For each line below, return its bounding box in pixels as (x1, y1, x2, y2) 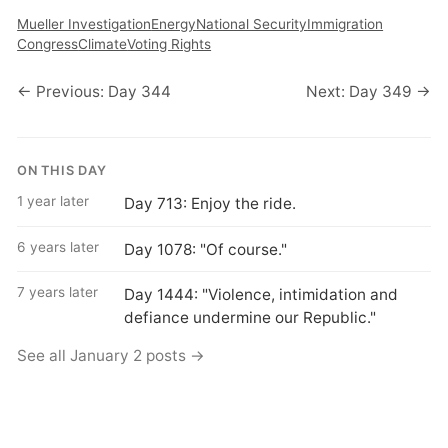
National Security (196, 16, 308, 32)
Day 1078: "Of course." (123, 239, 287, 259)
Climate (78, 36, 128, 52)
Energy (151, 16, 197, 32)
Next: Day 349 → (305, 81, 431, 101)
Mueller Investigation (17, 16, 152, 32)
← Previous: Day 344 (17, 81, 172, 101)
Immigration (307, 16, 384, 32)
